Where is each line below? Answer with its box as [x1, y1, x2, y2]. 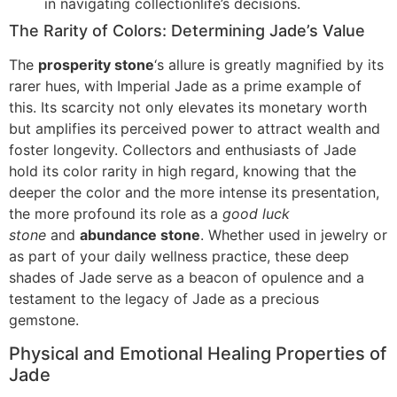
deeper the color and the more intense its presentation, [9, 183, 379, 201]
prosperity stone [38, 55, 154, 74]
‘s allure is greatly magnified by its [154, 55, 384, 74]
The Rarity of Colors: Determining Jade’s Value [9, 20, 365, 40]
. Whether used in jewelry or [200, 225, 387, 244]
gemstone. [9, 310, 79, 329]
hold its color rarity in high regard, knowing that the [9, 161, 356, 180]
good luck [222, 204, 290, 222]
